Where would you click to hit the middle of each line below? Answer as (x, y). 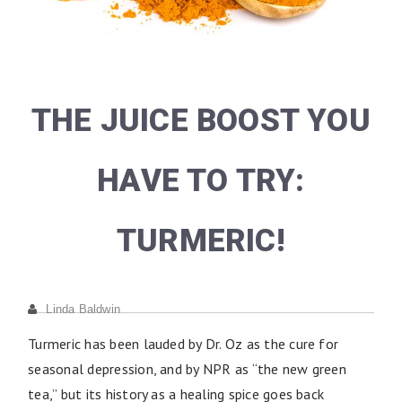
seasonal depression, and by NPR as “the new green (187, 368)
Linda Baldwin (83, 309)
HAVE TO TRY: (201, 180)
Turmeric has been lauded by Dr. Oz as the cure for (184, 343)
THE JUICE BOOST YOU (201, 120)
